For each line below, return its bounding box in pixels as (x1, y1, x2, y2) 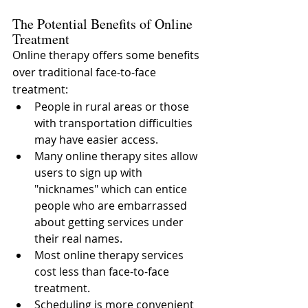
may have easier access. (34, 132, 158, 147)
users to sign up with (34, 165, 145, 180)
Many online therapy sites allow (34, 148, 200, 164)
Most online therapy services (34, 247, 186, 263)
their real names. (34, 231, 122, 246)
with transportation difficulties (34, 115, 195, 131)
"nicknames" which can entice (34, 181, 190, 197)
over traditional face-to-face (12, 65, 159, 80)
